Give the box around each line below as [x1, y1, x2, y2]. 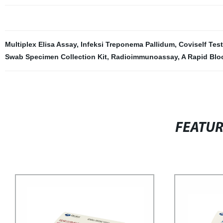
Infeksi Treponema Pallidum [80, 40, 175, 48]
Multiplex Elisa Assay [4, 40, 77, 48]
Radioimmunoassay [111, 53, 178, 61]
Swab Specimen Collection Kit [4, 53, 107, 61]
